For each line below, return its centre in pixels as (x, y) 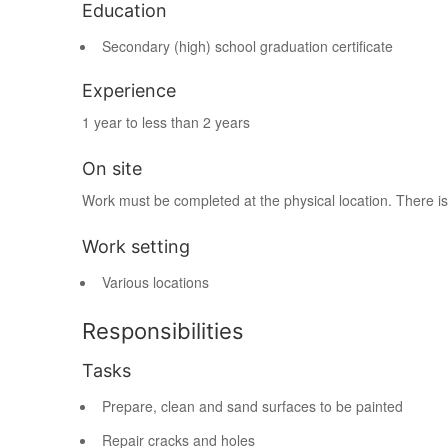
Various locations (155, 282)
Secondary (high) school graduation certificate (247, 46)
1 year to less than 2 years (166, 122)
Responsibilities (163, 331)
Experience (129, 90)
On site (112, 168)
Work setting (136, 246)
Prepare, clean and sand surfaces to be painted (252, 406)
